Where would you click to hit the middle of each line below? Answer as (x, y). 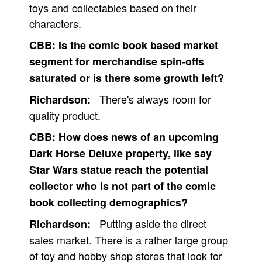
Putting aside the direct (153, 223)
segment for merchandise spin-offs (117, 61)
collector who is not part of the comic (123, 186)
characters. (55, 23)
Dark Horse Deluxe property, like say (120, 153)
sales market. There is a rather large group (129, 240)
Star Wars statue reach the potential (119, 170)
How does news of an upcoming (139, 137)
